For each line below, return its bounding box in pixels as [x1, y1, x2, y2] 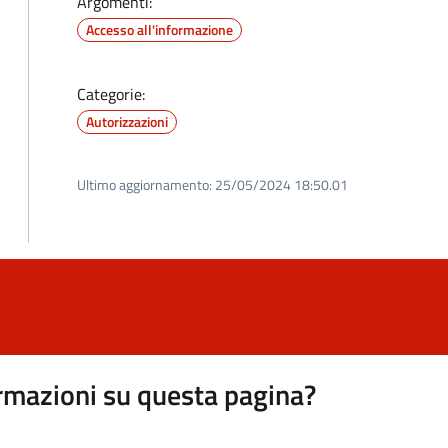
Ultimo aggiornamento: [77, 174, 212, 195]
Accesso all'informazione [86, 19, 233, 40]
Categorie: [77, 82, 145, 106]
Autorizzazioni [86, 111, 168, 132]
